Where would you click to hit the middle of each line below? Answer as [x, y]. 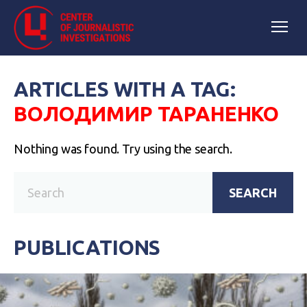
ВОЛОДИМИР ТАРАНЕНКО [147, 114]
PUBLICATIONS [87, 247]
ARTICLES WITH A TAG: [125, 89]
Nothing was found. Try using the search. [123, 149]
